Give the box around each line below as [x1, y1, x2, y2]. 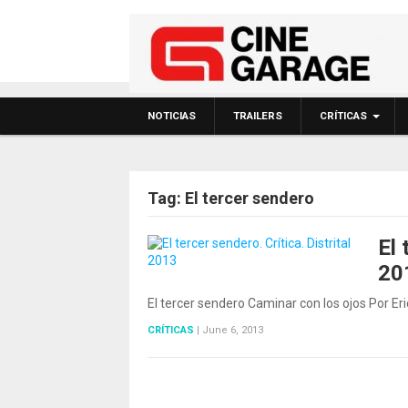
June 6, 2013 [202, 324, 263, 336]
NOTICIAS [148, 109, 196, 122]
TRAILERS [233, 109, 282, 122]
